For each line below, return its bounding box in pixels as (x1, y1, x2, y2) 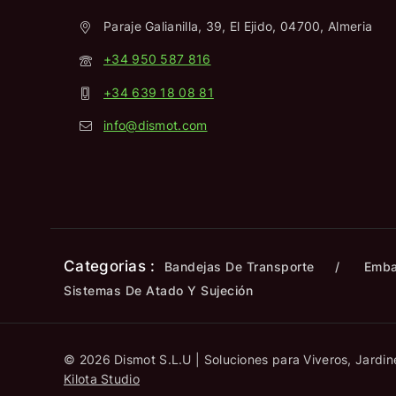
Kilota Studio (64, 371, 140, 386)
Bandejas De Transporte (164, 259, 315, 274)
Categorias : (64, 257, 156, 275)
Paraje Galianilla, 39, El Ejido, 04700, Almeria (103, 19, 373, 34)
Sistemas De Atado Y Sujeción (64, 283, 253, 298)
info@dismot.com (103, 117, 208, 133)
